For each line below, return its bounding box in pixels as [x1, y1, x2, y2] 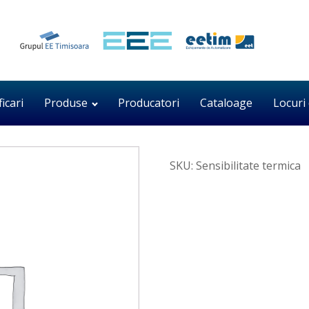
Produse [44, 95, 88, 110]
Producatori [117, 95, 179, 110]
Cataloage [199, 95, 252, 110]
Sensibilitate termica [195, 158, 301, 173]
